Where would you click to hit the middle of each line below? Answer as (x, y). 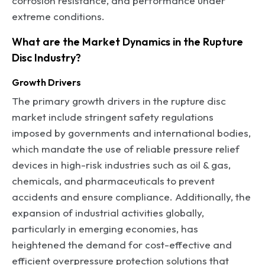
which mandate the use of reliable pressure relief (126, 148)
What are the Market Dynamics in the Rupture (127, 41)
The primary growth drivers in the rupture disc (119, 101)
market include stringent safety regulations (113, 117)
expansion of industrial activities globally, (108, 212)
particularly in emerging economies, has (105, 228)
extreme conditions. (58, 16)
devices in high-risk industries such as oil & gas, (121, 164)
